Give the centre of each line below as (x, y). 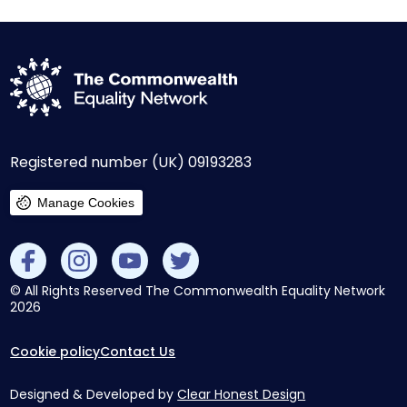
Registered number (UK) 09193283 (131, 163)
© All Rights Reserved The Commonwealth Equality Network (198, 291)
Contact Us (138, 352)
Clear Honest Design (242, 395)
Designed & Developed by (92, 395)
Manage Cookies (86, 203)
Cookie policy (55, 352)
